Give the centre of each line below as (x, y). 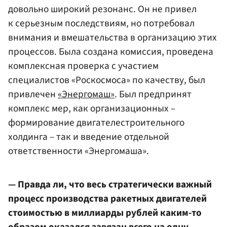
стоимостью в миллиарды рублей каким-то (105, 213)
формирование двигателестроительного (96, 123)
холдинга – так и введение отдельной (89, 137)
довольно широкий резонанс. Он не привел (102, 9)
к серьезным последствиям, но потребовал (101, 24)
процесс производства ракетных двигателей (107, 199)
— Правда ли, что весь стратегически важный (110, 185)
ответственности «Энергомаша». (79, 151)
